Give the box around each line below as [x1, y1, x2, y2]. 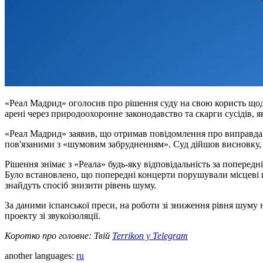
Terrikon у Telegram [112, 230, 188, 241]
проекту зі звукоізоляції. [5, 210, 100, 221]
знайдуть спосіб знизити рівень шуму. [5, 180, 156, 190]
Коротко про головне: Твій [5, 230, 112, 241]
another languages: [5, 250, 76, 261]
